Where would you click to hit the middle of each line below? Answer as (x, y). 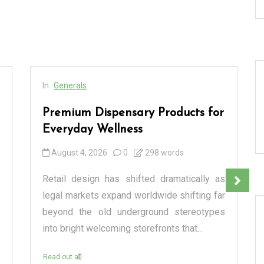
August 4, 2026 (79, 153)
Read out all (62, 257)
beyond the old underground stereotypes (134, 212)
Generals (70, 86)
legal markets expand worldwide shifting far (134, 196)
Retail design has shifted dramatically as (134, 179)
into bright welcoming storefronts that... (123, 229)
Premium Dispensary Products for (133, 113)
